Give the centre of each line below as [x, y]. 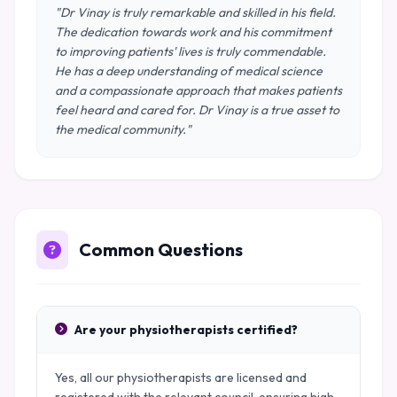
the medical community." [123, 129]
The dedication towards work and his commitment [193, 32]
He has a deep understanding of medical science [189, 71]
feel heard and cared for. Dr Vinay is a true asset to [197, 110]
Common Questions [161, 249]
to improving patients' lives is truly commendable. [191, 51]
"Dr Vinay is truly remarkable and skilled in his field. [195, 12]
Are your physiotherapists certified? [186, 330]
